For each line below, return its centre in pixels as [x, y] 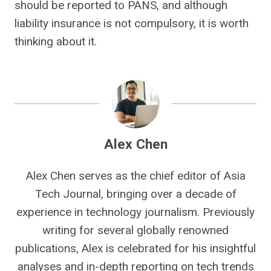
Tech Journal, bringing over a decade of [135, 194]
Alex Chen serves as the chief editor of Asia [135, 176]
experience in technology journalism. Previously [135, 212]
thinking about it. [56, 41]
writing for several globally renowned [135, 230]
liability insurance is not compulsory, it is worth [132, 23]
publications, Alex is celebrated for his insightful [135, 248]
